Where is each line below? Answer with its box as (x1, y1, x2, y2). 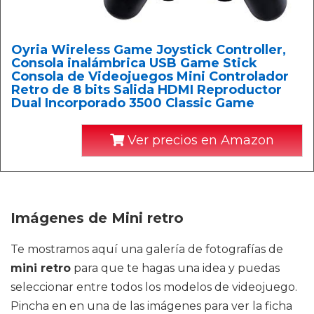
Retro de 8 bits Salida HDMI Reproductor (11, 82, 282, 98)
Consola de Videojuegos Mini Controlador (11, 69, 289, 85)
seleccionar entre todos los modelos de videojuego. (11, 280, 297, 294)
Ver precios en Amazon (124, 132, 274, 149)
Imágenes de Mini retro (11, 210, 184, 227)
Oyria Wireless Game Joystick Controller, (11, 42, 286, 58)
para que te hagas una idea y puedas (71, 261, 280, 275)
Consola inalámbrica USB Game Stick (11, 55, 257, 71)
